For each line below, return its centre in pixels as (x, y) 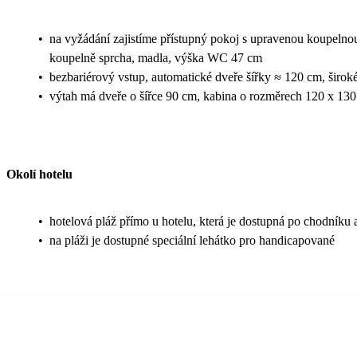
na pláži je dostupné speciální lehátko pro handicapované (192, 240)
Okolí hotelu (39, 175)
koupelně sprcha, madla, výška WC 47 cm (156, 58)
